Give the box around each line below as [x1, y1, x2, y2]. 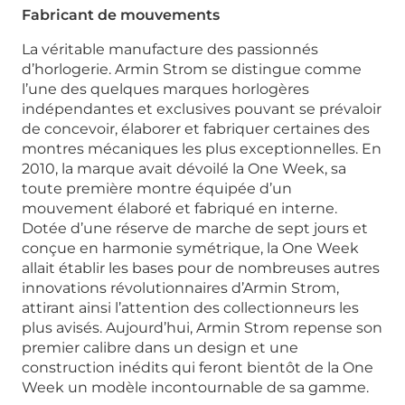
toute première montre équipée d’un [22, 180, 292, 198]
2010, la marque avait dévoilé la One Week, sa [22, 160, 346, 178]
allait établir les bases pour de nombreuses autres [22, 259, 380, 278]
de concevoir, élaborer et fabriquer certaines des [22, 120, 370, 138]
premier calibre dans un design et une [22, 339, 298, 357]
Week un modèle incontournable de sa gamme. [22, 379, 369, 397]
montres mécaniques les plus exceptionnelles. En [22, 140, 381, 158]
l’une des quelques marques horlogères [22, 80, 309, 99]
